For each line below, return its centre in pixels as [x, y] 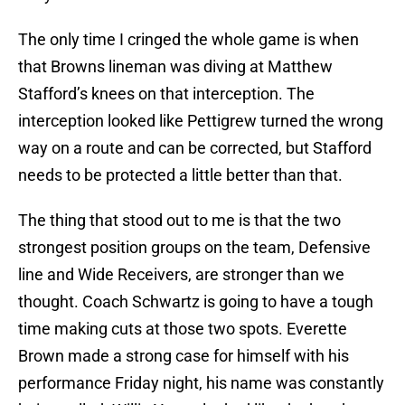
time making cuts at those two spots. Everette [183, 329]
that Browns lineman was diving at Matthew [175, 67]
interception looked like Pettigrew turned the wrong [201, 121]
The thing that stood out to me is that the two [179, 221]
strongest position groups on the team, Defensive [194, 248]
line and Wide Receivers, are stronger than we [181, 275]
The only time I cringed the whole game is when [188, 40]
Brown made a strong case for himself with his [184, 356]
